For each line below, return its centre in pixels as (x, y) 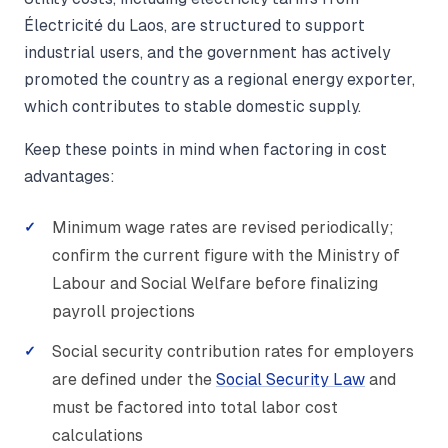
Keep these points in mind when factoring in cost (205, 150)
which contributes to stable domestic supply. (192, 107)
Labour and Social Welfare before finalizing (215, 284)
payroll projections (123, 312)
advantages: (69, 177)
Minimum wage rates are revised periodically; (223, 228)
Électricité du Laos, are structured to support (194, 26)
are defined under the (134, 380)
